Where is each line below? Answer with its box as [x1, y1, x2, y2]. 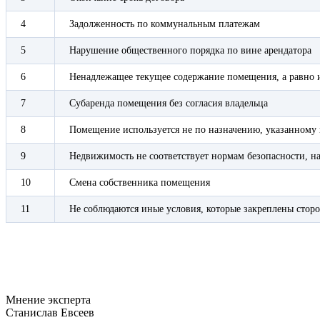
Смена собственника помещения [69, 176, 210, 188]
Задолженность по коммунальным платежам [69, 18, 260, 29]
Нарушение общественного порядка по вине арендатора [69, 44, 311, 56]
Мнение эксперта [6, 293, 91, 306]
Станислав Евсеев [6, 306, 94, 319]
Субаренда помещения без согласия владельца [69, 97, 268, 109]
